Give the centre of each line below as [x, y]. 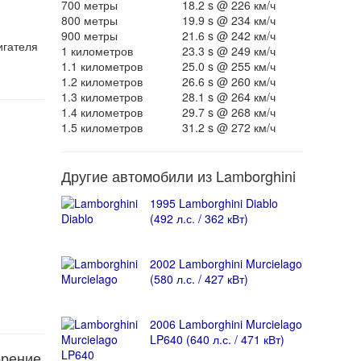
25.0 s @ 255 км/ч [228, 66]
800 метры [89, 20]
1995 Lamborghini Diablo [214, 203]
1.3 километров [102, 97]
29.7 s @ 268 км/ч [228, 112]
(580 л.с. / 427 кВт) [199, 279]
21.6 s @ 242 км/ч [228, 35]
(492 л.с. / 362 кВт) [199, 218]
